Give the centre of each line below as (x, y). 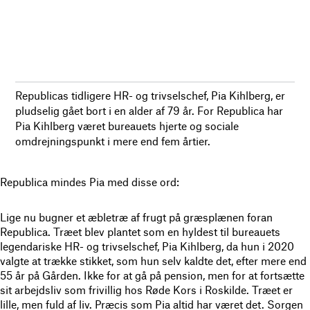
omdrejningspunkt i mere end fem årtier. (113, 140)
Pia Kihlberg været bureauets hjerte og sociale (127, 125)
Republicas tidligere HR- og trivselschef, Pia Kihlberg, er (151, 95)
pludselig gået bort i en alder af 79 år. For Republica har (149, 110)
